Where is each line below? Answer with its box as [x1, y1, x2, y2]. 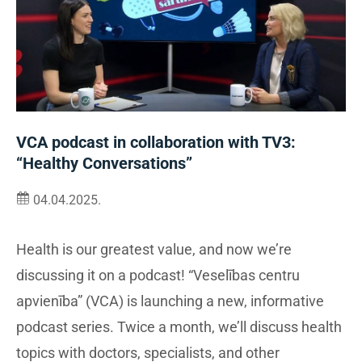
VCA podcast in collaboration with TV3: [16, 133, 296, 153]
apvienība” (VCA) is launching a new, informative [16, 293, 324, 310]
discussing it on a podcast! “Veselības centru [16, 267, 300, 284]
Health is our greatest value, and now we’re [16, 241, 292, 259]
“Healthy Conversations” [16, 154, 192, 174]
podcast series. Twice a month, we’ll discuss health [16, 318, 342, 336]
